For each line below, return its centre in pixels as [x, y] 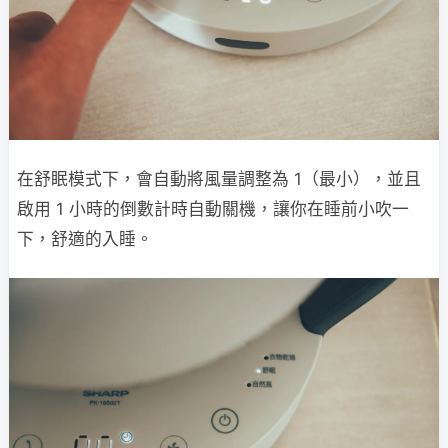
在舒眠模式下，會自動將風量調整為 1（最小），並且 [219, 178]
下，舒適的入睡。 [85, 238]
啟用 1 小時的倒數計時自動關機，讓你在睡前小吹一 [213, 208]
